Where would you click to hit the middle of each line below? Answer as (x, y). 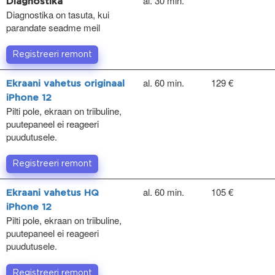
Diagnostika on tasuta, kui (58, 14)
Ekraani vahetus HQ (52, 193)
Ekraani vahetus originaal (65, 83)
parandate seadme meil (53, 27)
